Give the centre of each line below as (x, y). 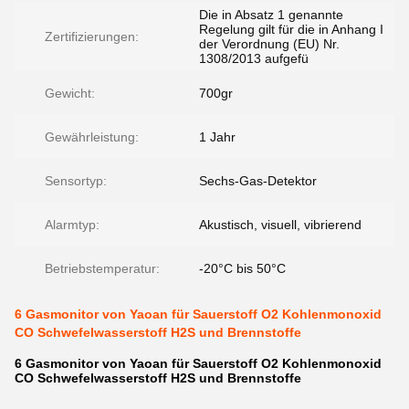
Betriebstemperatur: (102, 268)
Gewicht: (70, 93)
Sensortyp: (76, 181)
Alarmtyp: (72, 225)
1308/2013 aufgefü (254, 58)
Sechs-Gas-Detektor (258, 181)
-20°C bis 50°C (242, 268)
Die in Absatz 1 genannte (271, 15)
